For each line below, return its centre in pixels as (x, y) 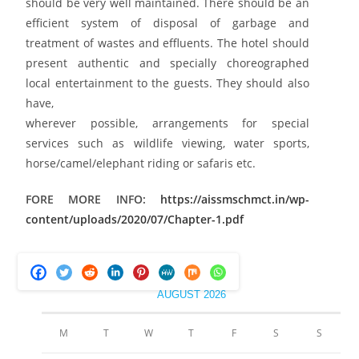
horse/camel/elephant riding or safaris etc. (141, 163)
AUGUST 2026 (191, 294)
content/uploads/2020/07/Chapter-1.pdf (135, 219)
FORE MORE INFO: (93, 199)
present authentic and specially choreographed (167, 63)
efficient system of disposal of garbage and (167, 22)
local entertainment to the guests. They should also (167, 83)
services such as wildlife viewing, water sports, (167, 143)
